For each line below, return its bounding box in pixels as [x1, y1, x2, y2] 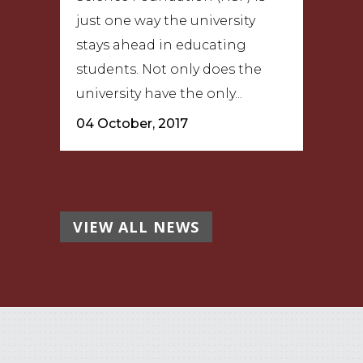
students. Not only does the [76, 62, 262, 78]
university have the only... [76, 86, 242, 102]
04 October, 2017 [76, 116, 188, 132]
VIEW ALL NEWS [73, 217, 199, 237]
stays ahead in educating [76, 37, 246, 53]
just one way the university [76, 13, 255, 29]
